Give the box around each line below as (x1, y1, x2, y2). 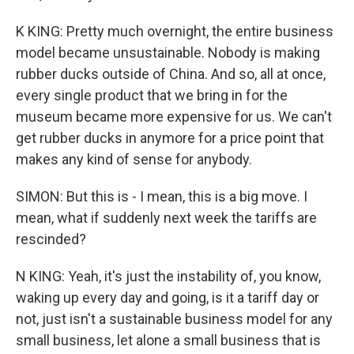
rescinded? (16, 231, 86, 247)
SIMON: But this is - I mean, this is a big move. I (16, 188, 307, 205)
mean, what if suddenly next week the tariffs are (16, 209, 317, 226)
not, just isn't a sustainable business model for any (16, 311, 333, 327)
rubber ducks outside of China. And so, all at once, (16, 66, 326, 82)
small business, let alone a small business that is (16, 332, 321, 348)
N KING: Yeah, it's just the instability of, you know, (16, 268, 321, 284)
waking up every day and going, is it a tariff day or (16, 289, 319, 306)
